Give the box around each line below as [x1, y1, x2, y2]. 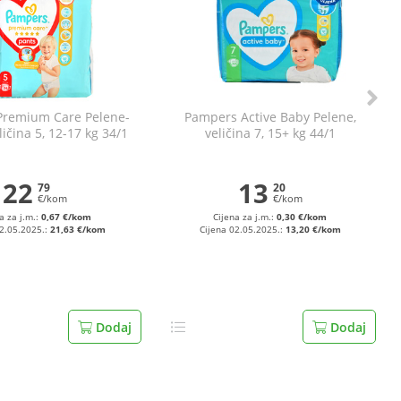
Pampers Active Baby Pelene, [183, 108, 356, 125]
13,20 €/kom [285, 224, 341, 235]
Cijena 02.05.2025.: [199, 224, 286, 235]
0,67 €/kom [41, 211, 92, 223]
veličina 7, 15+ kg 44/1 [204, 124, 336, 141]
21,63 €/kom [49, 224, 106, 235]
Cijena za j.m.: [213, 211, 277, 223]
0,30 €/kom [277, 211, 328, 223]
